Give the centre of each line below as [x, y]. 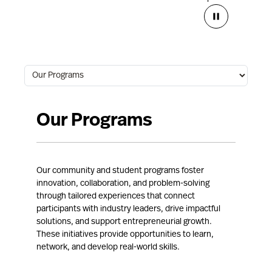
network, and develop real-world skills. [108, 247]
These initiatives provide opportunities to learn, [125, 235]
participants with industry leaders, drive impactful [128, 209]
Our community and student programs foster [120, 171]
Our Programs [94, 121]
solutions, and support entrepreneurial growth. [124, 222]
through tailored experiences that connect [116, 196]
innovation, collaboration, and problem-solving [123, 184]
